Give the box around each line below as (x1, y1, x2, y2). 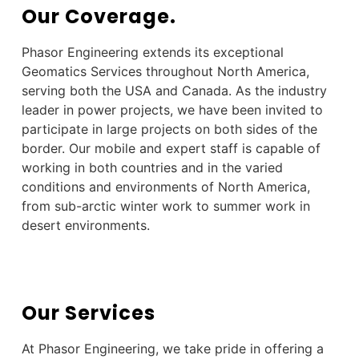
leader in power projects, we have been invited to (21, 102, 323, 119)
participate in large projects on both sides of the (21, 121, 317, 138)
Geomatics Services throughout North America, (21, 63, 309, 80)
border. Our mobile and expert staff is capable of (21, 140, 321, 157)
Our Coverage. (21, 3, 176, 30)
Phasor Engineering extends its (21, 44, 213, 61)
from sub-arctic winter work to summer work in (21, 198, 310, 215)
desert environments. (21, 217, 154, 234)
